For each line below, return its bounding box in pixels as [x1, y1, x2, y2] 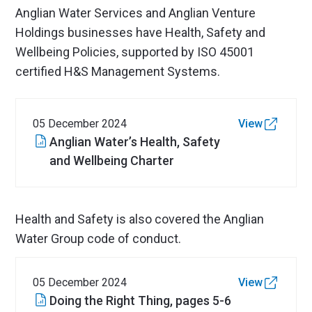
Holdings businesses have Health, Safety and [15, 25, 266, 40]
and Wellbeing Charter [49, 153, 175, 168]
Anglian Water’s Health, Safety [49, 134, 221, 149]
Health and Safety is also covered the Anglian [15, 212, 265, 226]
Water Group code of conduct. [15, 231, 182, 246]
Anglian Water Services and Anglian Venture [15, 6, 256, 20]
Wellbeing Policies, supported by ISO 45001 [15, 45, 255, 59]
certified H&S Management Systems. [15, 64, 221, 79]
